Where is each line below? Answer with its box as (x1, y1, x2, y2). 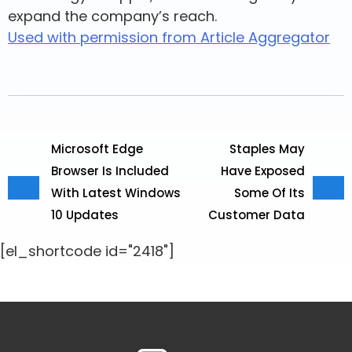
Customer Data (208, 207, 305, 223)
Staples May (229, 141, 305, 157)
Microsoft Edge (51, 141, 143, 157)
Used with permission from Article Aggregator (8, 27, 330, 47)
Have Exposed (221, 163, 305, 179)
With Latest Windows (51, 185, 181, 201)
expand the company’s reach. (8, 6, 217, 26)
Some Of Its (234, 185, 305, 201)
